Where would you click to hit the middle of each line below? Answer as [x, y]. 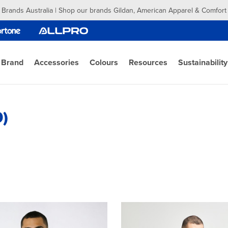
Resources [148, 62]
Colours [104, 62]
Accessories [56, 62]
